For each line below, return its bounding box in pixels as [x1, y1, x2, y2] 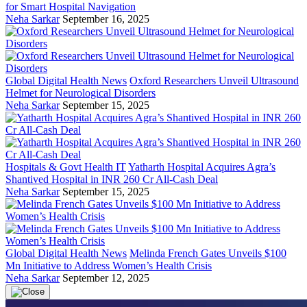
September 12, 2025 [62, 271, 149, 284]
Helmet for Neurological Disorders [5, 86, 156, 99]
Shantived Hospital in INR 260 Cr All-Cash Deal [5, 173, 218, 185]
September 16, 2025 [62, 12, 149, 25]
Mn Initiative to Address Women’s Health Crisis [5, 259, 212, 271]
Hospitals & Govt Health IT [5, 160, 126, 173]
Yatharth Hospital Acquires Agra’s [128, 160, 275, 173]
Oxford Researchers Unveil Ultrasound [130, 74, 299, 86]
